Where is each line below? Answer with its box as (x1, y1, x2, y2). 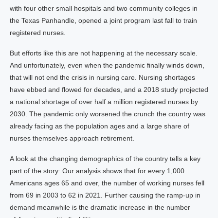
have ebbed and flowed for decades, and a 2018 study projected (10, 86, 208, 93)
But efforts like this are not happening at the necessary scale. (10, 49, 198, 57)
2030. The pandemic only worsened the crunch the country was (10, 110, 205, 118)
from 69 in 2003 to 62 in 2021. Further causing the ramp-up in (10, 191, 200, 199)
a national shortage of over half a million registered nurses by (10, 98, 198, 106)
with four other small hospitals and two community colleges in (10, 4, 198, 12)
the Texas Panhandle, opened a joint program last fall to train (10, 17, 197, 24)
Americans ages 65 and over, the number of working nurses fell (10, 179, 204, 187)
